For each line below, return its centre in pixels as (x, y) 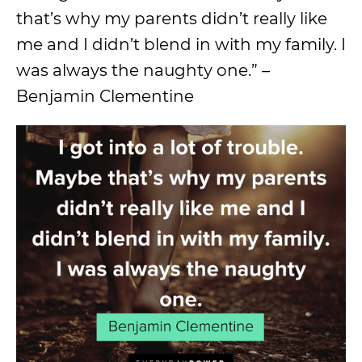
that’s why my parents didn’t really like (172, 19)
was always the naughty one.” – (143, 71)
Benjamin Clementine (105, 97)
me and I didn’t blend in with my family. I (181, 45)
